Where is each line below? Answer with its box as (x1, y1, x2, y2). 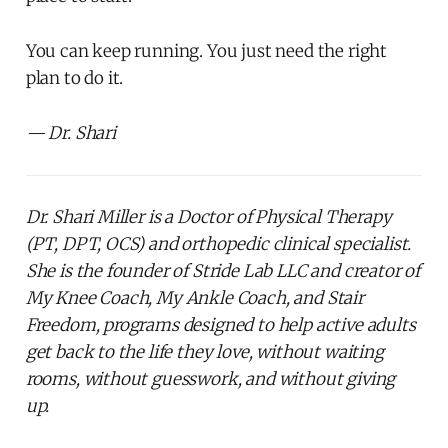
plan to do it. (25, 66, 124, 89)
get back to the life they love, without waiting (25, 340, 384, 363)
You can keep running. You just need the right (25, 39, 388, 62)
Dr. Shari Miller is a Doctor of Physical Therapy (25, 205, 392, 228)
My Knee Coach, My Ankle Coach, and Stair (25, 286, 364, 309)
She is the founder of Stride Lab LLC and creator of (25, 259, 421, 282)
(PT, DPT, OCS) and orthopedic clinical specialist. (25, 232, 412, 255)
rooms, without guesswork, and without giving (25, 367, 396, 390)
